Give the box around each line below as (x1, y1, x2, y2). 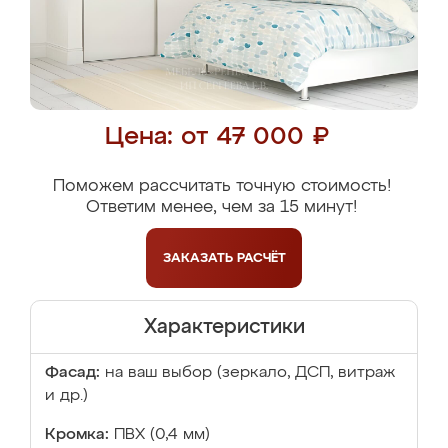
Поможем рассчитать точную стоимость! (52, 178, 391, 195)
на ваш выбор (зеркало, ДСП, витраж (105, 365, 395, 381)
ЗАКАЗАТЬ (162, 251, 237, 265)
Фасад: (45, 365, 100, 381)
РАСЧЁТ (236, 251, 286, 265)
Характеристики (143, 317, 305, 337)
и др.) (45, 388, 88, 404)
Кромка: (45, 427, 109, 443)
